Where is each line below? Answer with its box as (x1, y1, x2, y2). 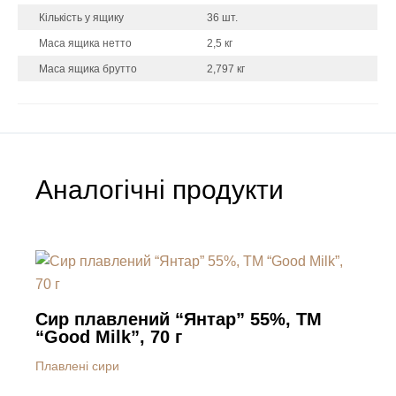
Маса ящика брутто (36, 62, 137, 75)
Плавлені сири (35, 358, 119, 373)
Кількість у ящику (36, 11, 124, 24)
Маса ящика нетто (36, 36, 132, 49)
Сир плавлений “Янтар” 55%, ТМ (35, 308, 322, 329)
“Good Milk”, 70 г (35, 326, 182, 346)
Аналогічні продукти (35, 174, 284, 204)
